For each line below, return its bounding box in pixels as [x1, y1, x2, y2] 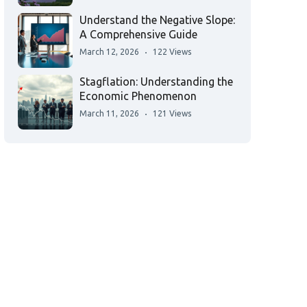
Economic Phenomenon [79, 90, 197, 102]
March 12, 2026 [79, 47, 139, 56]
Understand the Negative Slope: [79, 14, 235, 26]
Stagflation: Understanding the [79, 75, 233, 88]
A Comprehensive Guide [79, 28, 197, 40]
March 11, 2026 [79, 109, 139, 118]
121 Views [153, 109, 191, 118]
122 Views [153, 47, 191, 56]
